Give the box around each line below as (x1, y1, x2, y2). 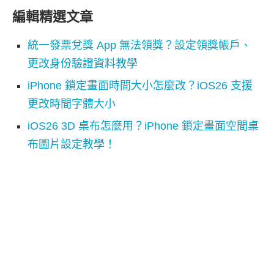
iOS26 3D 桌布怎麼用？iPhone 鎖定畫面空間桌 (28, 119, 259, 132)
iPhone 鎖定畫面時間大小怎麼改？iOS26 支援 (28, 79, 253, 92)
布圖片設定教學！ (28, 138, 116, 150)
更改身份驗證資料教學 (28, 57, 138, 70)
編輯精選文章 (12, 9, 93, 24)
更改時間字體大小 (28, 97, 116, 110)
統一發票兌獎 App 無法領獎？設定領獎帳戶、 (28, 39, 251, 51)
